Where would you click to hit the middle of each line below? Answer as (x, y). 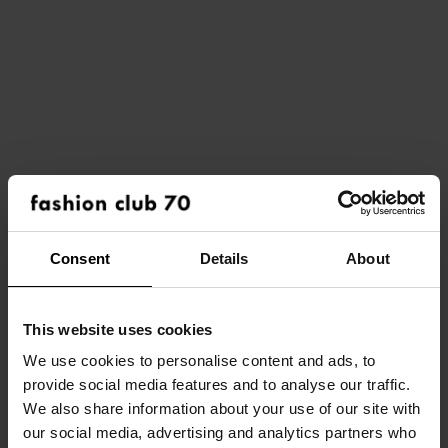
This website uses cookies (118, 329)
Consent (80, 258)
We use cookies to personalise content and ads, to (199, 360)
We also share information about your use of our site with (222, 408)
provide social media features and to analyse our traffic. (217, 384)
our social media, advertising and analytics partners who (219, 432)
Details (224, 258)
